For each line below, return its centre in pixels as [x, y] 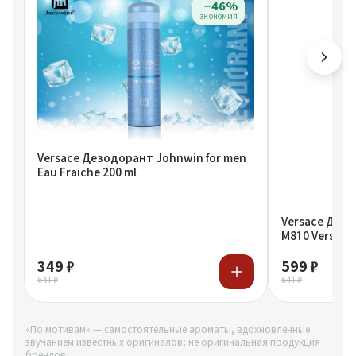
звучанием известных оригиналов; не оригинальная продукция [173, 342]
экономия [219, 16]
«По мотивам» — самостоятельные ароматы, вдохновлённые [168, 329]
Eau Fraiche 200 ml [87, 172]
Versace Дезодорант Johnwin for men [142, 157]
